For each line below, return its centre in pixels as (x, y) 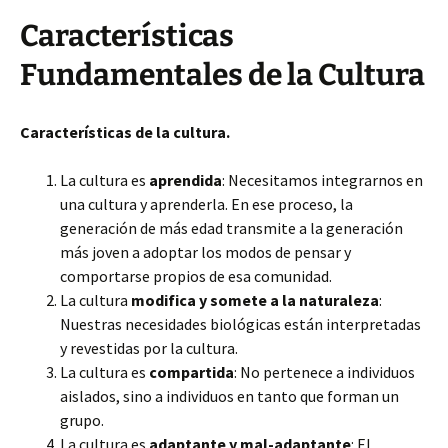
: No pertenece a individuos (324, 372)
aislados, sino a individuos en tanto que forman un (229, 396)
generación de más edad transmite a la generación (231, 228)
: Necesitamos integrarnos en (322, 180)
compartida (191, 372)
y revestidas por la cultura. (149, 348)
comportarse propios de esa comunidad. (196, 276)
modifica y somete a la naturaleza (255, 300)
